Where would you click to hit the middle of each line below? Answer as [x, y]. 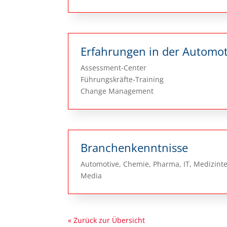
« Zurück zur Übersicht [107, 220]
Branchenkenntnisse [135, 148]
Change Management [117, 91]
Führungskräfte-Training [122, 80]
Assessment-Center [114, 68]
